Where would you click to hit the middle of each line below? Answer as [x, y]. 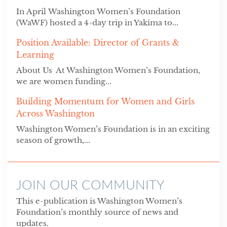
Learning [35, 54]
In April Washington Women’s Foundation [98, 11]
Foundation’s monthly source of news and [97, 212]
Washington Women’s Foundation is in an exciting [113, 129]
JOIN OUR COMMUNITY [90, 184]
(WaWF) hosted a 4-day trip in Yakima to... [97, 22]
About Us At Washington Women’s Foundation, [108, 70]
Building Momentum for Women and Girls [105, 101]
